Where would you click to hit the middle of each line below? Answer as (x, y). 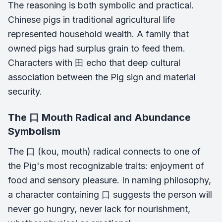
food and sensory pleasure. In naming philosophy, (110, 180)
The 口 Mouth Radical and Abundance (99, 117)
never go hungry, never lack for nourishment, (99, 209)
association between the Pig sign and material (102, 77)
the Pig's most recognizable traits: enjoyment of (106, 166)
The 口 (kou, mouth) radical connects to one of (104, 151)
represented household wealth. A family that (98, 34)
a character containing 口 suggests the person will (110, 194)
